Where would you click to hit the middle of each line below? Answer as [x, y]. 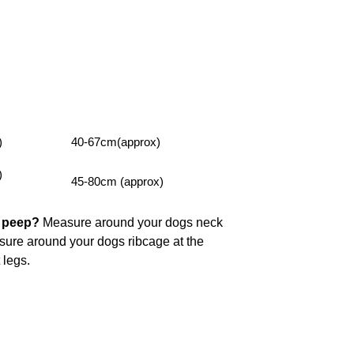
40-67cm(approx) [116, 142]
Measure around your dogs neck [131, 223]
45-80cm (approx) [117, 182]
